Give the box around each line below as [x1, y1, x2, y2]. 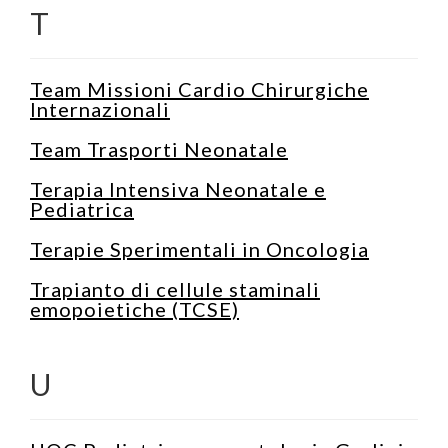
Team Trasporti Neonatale [30, 136, 288, 161]
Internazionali [30, 96, 170, 121]
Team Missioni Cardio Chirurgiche [30, 76, 369, 101]
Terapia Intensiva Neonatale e [30, 176, 326, 201]
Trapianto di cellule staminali [30, 276, 320, 301]
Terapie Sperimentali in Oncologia [30, 236, 369, 261]
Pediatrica [30, 196, 134, 221]
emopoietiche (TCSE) [30, 296, 239, 321]
